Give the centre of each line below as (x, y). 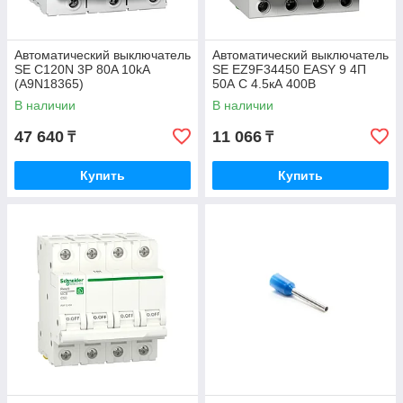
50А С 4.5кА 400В (264, 84)
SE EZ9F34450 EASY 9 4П (289, 70)
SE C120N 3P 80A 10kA (82, 70)
